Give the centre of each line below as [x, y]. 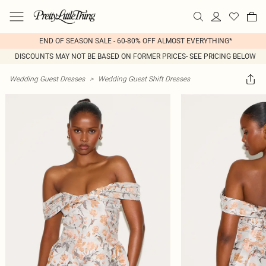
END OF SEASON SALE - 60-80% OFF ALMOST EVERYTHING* [135, 41]
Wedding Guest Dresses [47, 79]
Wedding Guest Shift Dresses [144, 79]
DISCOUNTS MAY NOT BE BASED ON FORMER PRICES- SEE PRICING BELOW [135, 56]
